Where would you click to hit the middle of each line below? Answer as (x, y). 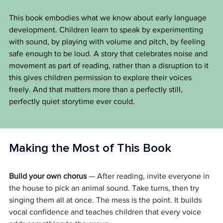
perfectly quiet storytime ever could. (72, 102)
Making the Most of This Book (90, 149)
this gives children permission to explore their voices (101, 78)
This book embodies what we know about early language (109, 18)
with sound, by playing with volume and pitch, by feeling (108, 42)
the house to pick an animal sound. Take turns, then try (105, 188)
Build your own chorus (48, 176)
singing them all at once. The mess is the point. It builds (106, 200)
